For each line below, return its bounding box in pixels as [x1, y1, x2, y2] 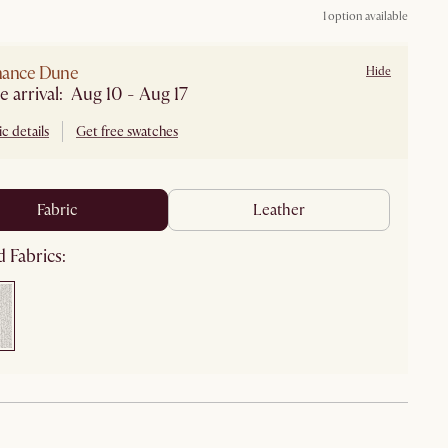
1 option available [323, 8, 408, 24]
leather [262, 199, 305, 220]
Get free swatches [76, 122, 178, 140]
